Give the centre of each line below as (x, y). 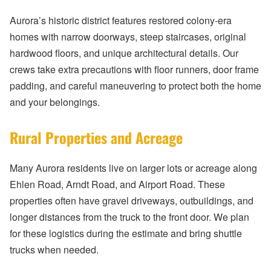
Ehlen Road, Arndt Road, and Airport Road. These (117, 184)
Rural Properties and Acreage (96, 138)
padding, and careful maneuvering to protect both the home (135, 86)
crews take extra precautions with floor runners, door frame (134, 70)
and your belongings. (55, 102)
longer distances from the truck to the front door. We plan (129, 217)
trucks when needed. (54, 250)
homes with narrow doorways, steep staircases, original (128, 37)
